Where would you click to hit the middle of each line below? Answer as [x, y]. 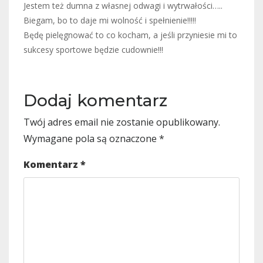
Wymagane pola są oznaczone [91, 138]
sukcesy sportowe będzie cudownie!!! [93, 49]
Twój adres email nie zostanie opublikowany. [122, 122]
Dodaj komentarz [95, 100]
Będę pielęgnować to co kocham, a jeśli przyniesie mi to [130, 35]
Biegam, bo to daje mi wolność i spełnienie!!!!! [110, 20]
